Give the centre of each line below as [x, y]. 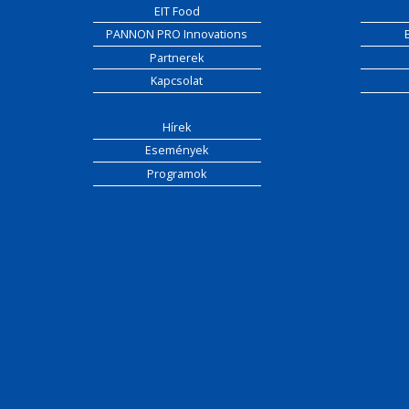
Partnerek [177, 58]
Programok [177, 173]
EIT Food [177, 11]
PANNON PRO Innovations [177, 35]
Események [177, 151]
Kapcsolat [177, 81]
